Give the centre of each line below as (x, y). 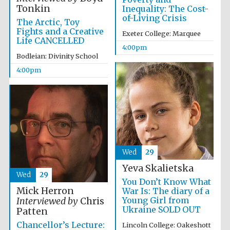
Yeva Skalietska (158, 169)
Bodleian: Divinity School (57, 56)
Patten (32, 212)
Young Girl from (155, 200)
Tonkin (33, 9)
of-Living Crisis (154, 18)
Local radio (194, 58)
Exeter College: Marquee (161, 33)
